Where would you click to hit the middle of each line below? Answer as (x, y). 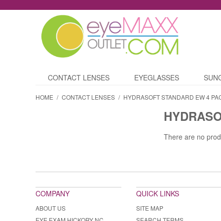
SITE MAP (150, 208)
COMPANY (53, 194)
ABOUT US (51, 208)
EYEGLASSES (157, 78)
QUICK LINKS (158, 194)
